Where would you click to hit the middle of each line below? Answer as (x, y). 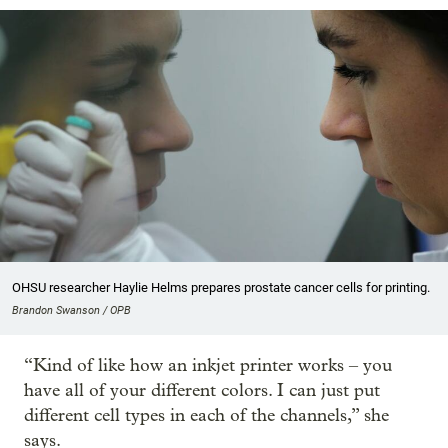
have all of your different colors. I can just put (202, 390)
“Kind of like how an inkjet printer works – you (208, 365)
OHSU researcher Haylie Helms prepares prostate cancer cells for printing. (221, 287)
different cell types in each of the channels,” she (206, 415)
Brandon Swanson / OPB (71, 310)
